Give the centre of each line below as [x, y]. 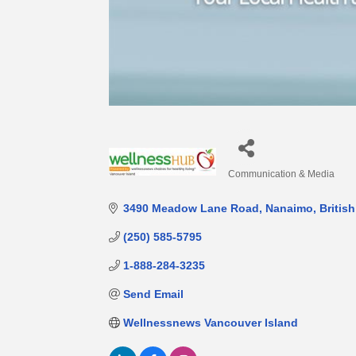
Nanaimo [289, 208]
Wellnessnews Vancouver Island [210, 322]
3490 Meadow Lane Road [191, 208]
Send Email [153, 294]
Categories [255, 185]
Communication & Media [281, 174]
